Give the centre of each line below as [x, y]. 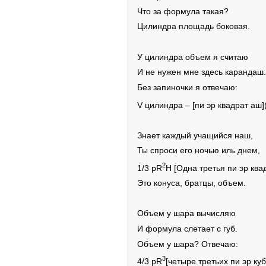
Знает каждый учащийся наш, [195, 135]
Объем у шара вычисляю [186, 214]
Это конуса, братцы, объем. [191, 183]
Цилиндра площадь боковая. [194, 27]
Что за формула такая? [183, 11]
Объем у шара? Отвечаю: [188, 244]
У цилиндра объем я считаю [193, 57]
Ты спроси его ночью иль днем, [199, 151]
